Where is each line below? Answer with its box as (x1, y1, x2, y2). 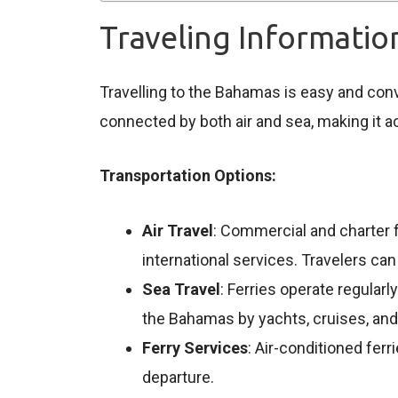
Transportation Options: (99, 166, 276, 186)
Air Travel (142, 221, 213, 241)
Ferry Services (142, 338, 248, 358)
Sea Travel (142, 280, 220, 299)
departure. (142, 368, 214, 387)
